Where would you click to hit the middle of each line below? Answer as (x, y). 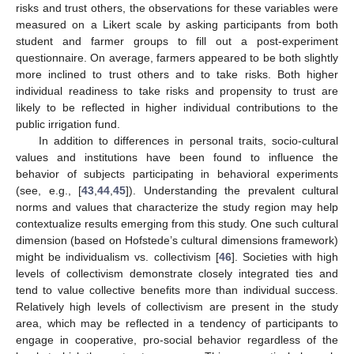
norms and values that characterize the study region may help (177, 207)
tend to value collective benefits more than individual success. (177, 290)
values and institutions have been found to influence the (177, 157)
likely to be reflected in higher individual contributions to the (177, 107)
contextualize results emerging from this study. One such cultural (177, 223)
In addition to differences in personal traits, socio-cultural (188, 140)
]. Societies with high (284, 256)
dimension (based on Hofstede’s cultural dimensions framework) (177, 240)
